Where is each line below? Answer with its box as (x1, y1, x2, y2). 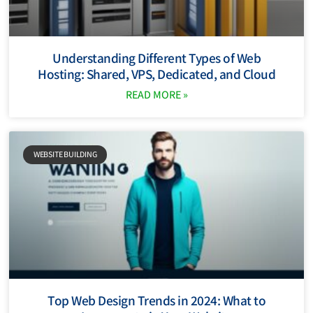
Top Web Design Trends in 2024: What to (48, 291, 265, 310)
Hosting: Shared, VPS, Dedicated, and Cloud (38, 65, 275, 84)
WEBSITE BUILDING (33, 149, 97, 160)
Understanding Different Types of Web (52, 49, 261, 68)
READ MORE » (125, 87, 188, 103)
